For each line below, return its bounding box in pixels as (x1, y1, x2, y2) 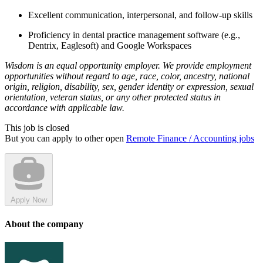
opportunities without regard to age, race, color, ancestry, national (5, 71, 249, 82)
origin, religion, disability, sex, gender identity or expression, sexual (5, 82, 254, 92)
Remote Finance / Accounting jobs (126, 133, 254, 144)
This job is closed (5, 123, 69, 133)
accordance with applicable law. (5, 103, 124, 113)
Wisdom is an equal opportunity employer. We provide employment (5, 60, 251, 71)
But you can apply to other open (5, 133, 126, 144)
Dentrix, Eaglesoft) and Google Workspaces (28, 41, 191, 51)
